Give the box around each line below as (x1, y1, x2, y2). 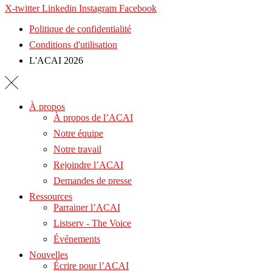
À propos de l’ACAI (53, 112, 133, 123)
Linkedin (42, 2, 76, 13)
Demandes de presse (53, 175, 132, 186)
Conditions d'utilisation (29, 39, 117, 50)
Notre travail (53, 144, 101, 155)
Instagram (79, 2, 117, 13)
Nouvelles (29, 250, 68, 260)
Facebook (119, 2, 157, 13)
